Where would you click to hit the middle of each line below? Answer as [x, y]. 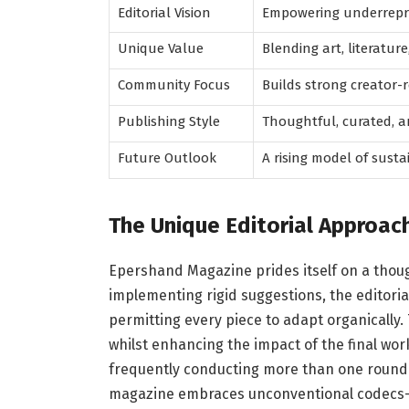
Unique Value [160, 48]
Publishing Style [168, 121]
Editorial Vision [164, 12]
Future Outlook [167, 157]
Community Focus [173, 84]
